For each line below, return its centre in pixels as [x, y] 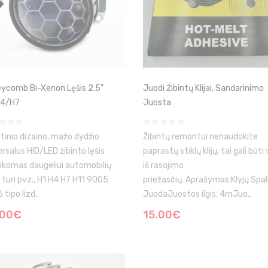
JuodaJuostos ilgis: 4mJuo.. [197, 194]
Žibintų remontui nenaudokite [200, 137]
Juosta [157, 103]
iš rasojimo [163, 165]
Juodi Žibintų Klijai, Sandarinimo [203, 88]
